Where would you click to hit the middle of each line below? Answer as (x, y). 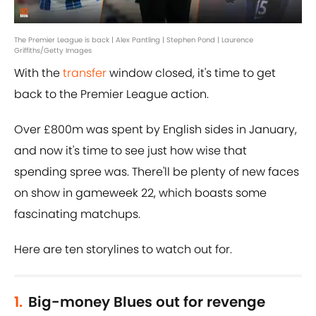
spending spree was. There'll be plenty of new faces (157, 172)
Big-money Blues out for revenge (147, 302)
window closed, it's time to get (191, 73)
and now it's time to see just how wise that (130, 151)
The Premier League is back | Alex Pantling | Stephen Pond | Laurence (134, 40)
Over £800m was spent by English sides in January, (156, 130)
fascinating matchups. (77, 214)
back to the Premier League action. (111, 95)
